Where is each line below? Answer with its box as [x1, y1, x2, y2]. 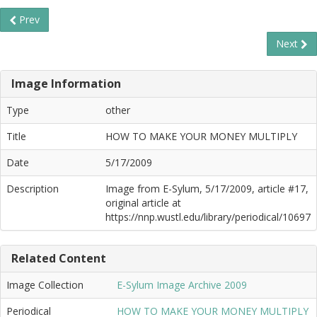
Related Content [11, 250, 106, 266]
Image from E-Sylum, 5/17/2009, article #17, [105, 182, 309, 195]
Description [6, 182, 59, 195]
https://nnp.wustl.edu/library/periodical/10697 [105, 210, 311, 224]
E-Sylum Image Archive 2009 [117, 278, 247, 292]
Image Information [11, 76, 121, 91]
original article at [105, 196, 181, 209]
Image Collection [6, 278, 83, 292]
